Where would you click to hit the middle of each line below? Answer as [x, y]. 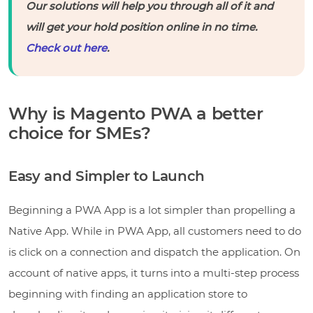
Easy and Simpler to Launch [107, 176]
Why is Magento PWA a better [136, 114]
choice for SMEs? [80, 133]
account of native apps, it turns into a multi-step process [154, 273]
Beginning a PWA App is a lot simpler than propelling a [152, 210]
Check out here [66, 48]
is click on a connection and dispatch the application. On [154, 252]
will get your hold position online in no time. [141, 27]
